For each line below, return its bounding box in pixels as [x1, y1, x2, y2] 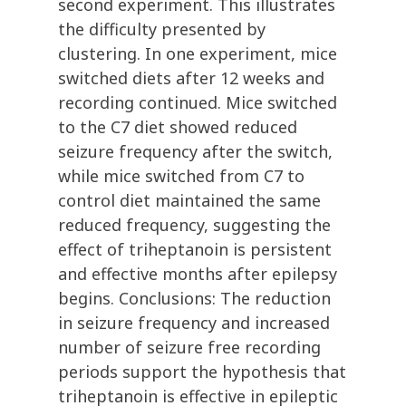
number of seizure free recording [58, 336, 321, 359]
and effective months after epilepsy [58, 263, 337, 285]
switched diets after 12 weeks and [58, 67, 324, 90]
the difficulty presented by [58, 18, 266, 41]
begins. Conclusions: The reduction [58, 287, 331, 310]
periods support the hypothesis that [58, 361, 346, 383]
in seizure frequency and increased [58, 312, 330, 334]
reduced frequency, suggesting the [58, 214, 331, 237]
